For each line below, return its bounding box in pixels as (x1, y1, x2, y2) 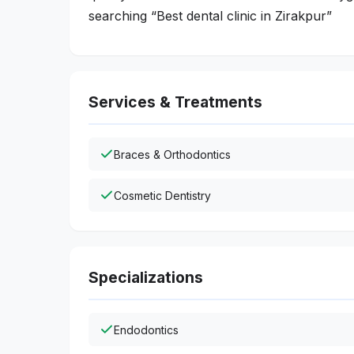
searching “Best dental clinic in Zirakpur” (88, 8, 332, 24)
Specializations (88, 268, 203, 287)
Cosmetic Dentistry (114, 188, 211, 202)
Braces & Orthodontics (114, 147, 231, 161)
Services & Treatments (88, 92, 262, 111)
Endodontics (114, 322, 179, 337)
